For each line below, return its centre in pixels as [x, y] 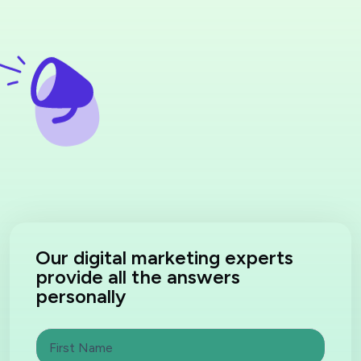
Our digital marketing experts [164, 257]
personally [81, 296]
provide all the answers [138, 277]
